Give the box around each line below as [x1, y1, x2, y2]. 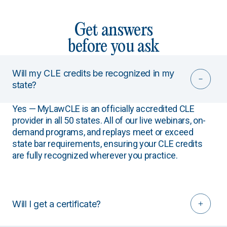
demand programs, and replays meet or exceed [12, 127, 194, 137]
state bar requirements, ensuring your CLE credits [12, 138, 203, 149]
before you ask [68, 39, 159, 55]
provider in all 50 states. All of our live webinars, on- [12, 115, 206, 126]
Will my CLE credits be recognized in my [12, 68, 174, 79]
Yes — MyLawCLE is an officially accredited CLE [12, 103, 195, 114]
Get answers [74, 22, 153, 39]
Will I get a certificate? [12, 198, 101, 209]
